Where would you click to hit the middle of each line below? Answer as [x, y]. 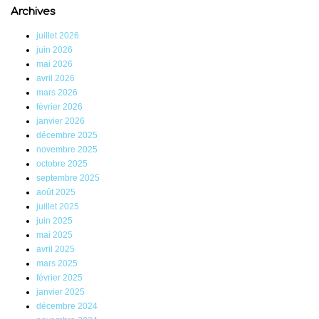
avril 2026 [56, 79]
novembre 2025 [67, 150]
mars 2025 [57, 264]
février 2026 [59, 107]
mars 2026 [57, 93]
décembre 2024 [67, 307]
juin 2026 [54, 50]
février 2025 [59, 278]
